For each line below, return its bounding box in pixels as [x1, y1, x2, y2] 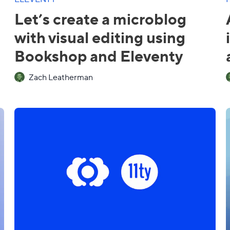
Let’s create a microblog [14, 8, 186, 29]
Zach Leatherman [29, 71, 93, 82]
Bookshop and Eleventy [14, 45, 183, 66]
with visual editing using [14, 26, 185, 47]
